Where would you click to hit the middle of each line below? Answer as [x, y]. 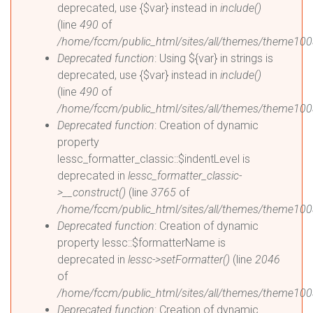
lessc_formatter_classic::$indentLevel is [154, 159]
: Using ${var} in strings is [214, 58]
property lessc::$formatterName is [141, 243]
